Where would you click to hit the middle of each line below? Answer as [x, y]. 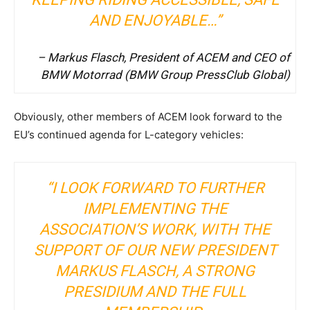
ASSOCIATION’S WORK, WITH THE [155, 229]
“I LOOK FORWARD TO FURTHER [155, 188]
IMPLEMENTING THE [155, 208]
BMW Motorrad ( [85, 74]
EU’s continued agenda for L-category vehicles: [129, 134]
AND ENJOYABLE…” [155, 20]
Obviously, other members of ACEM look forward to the [148, 116]
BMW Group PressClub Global [207, 74]
